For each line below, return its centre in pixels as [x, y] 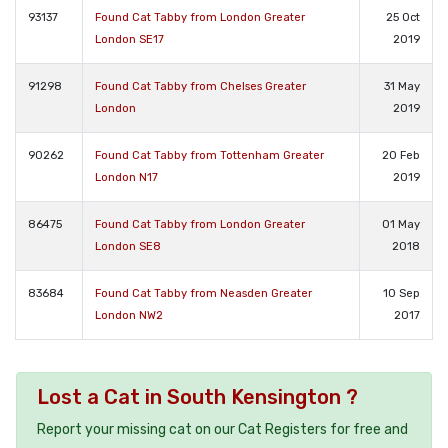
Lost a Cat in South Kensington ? [197, 397]
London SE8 [128, 247]
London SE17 [129, 40]
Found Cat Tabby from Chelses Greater [200, 87]
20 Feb [401, 156]
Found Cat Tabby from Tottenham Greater [209, 156]
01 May [401, 225]
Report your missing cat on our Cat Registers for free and [222, 430]
